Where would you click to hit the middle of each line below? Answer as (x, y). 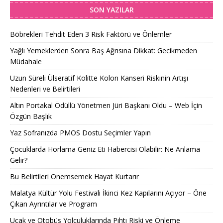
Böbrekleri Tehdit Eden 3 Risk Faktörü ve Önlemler (91, 34)
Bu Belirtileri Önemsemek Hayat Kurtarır (74, 177)
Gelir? (19, 160)
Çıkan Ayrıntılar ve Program (54, 204)
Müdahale (26, 62)
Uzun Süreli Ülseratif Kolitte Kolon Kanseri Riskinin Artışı (99, 78)
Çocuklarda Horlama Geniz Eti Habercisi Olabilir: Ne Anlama (105, 149)
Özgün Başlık (31, 116)
